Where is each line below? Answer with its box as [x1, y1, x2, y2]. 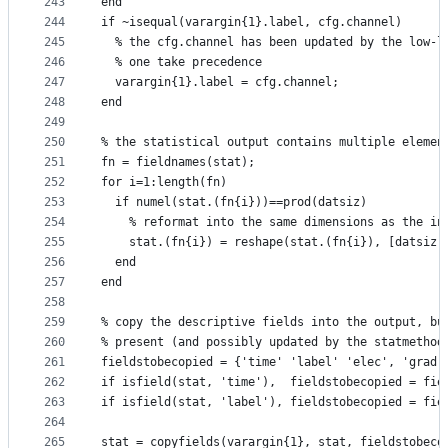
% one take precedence [101, 55, 262, 70]
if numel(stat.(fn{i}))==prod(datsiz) [101, 195, 367, 210]
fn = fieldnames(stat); [101, 155, 255, 170]
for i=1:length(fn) [101, 175, 227, 190]
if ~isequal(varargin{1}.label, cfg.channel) [101, 15, 402, 30]
